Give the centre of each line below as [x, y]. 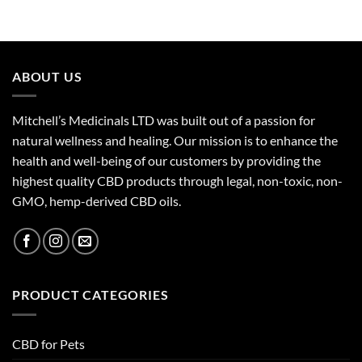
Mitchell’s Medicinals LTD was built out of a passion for [164, 120]
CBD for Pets [48, 343]
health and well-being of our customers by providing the [166, 161]
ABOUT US [47, 76]
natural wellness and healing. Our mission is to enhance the [175, 141]
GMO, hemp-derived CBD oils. [97, 201]
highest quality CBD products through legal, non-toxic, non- [177, 181]
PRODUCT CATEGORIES [90, 295]
